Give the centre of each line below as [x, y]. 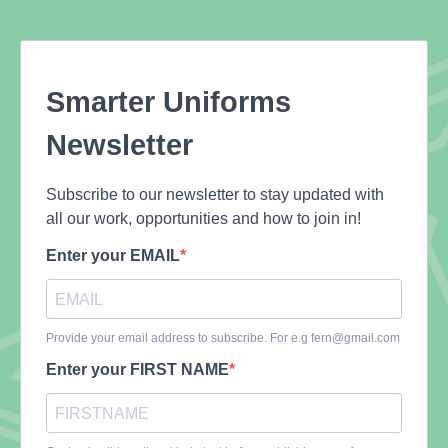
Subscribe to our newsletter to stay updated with [215, 194]
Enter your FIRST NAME [137, 369]
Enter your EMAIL [113, 255]
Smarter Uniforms [168, 102]
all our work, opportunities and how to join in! [203, 218]
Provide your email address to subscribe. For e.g [178, 338]
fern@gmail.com [355, 338]
